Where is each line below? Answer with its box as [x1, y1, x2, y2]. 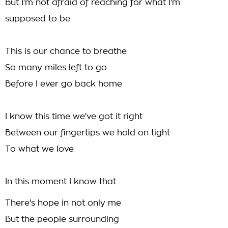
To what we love [5, 145, 74, 153]
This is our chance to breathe [5, 47, 127, 55]
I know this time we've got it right [5, 112, 142, 121]
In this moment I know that [5, 178, 116, 186]
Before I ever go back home [5, 80, 122, 88]
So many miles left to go [5, 64, 107, 72]
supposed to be [5, 15, 70, 23]
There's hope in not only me [5, 199, 121, 207]
